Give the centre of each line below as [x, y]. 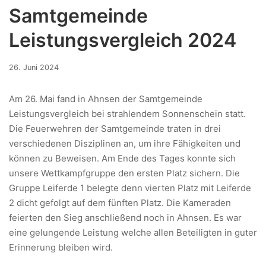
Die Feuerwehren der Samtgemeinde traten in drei [115, 129]
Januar [70, 80]
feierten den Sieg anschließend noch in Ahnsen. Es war [125, 218]
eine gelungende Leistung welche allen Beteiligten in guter [133, 233]
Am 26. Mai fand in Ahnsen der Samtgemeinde [106, 99]
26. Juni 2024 [34, 68]
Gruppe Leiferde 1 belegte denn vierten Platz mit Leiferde [130, 188]
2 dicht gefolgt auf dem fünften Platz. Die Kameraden [120, 203]
